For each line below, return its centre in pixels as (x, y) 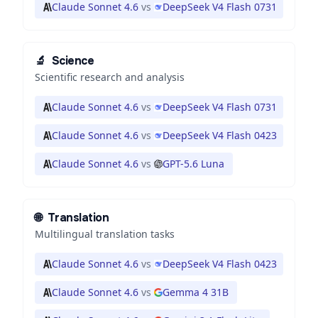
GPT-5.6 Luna (193, 164)
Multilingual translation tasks (105, 234)
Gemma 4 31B (196, 292)
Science (73, 61)
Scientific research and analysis (110, 77)
